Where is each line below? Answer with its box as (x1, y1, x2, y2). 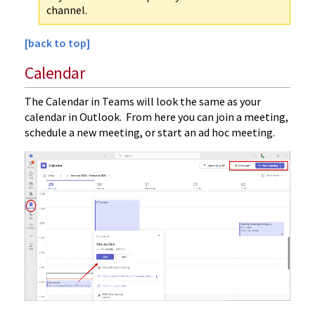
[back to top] (25, 36, 90, 51)
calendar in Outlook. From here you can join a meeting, (25, 110, 288, 124)
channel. (46, 3, 87, 18)
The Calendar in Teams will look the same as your (25, 94, 261, 109)
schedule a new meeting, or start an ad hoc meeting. (25, 125, 279, 140)
